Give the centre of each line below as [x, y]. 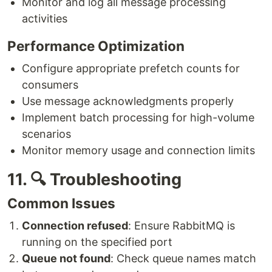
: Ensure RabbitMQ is [182, 225]
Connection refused [75, 225]
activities [45, 18]
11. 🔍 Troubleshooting [94, 179]
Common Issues [61, 203]
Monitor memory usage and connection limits [138, 150]
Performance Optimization [96, 46]
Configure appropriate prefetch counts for [131, 68]
